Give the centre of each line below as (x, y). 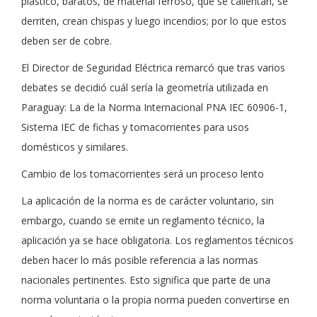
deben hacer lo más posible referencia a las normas (140, 260)
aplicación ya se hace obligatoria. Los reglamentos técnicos (157, 240)
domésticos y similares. (75, 147)
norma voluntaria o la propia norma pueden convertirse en (155, 300)
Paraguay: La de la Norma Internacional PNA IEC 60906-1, (154, 107)
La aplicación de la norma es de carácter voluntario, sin (148, 201)
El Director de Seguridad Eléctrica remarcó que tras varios (153, 68)
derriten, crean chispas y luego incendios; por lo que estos (154, 21)
